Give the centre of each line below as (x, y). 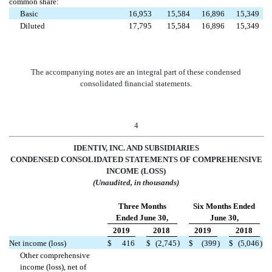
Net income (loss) (38, 243)
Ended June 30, (142, 217)
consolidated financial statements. (136, 83)
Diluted (33, 25)
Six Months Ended (224, 206)
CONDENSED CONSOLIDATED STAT (77, 159)
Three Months (142, 206)
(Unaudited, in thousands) (136, 182)
